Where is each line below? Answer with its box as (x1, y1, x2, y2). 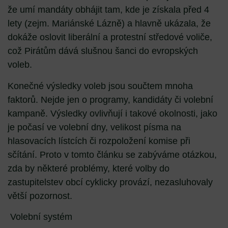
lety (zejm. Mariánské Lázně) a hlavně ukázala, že (8, 18, 211, 29)
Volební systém (10, 212, 72, 222)
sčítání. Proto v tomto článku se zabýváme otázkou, (8, 149, 217, 160)
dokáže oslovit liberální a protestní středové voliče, (8, 32, 212, 43)
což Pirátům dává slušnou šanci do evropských (8, 46, 198, 56)
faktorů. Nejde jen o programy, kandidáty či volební (8, 94, 213, 105)
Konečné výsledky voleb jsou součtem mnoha (8, 80, 193, 91)
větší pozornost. (8, 190, 72, 201)
